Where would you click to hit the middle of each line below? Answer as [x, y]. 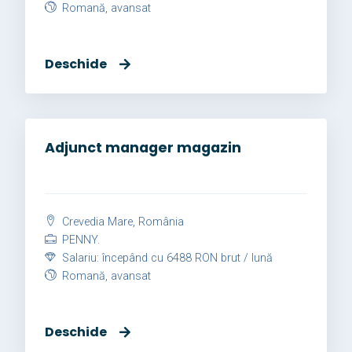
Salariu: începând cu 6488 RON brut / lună [166, 258]
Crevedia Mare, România [121, 222]
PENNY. [79, 240]
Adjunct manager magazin [143, 148]
